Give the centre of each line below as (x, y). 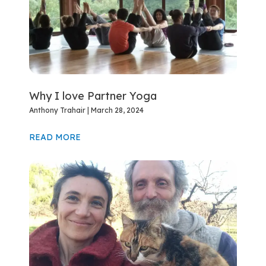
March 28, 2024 (117, 110)
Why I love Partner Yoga (93, 96)
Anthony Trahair (58, 110)
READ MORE (55, 137)
